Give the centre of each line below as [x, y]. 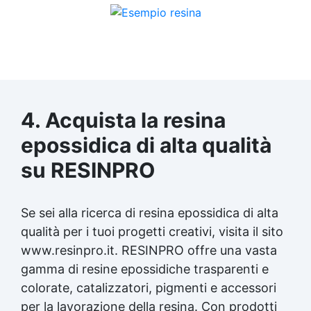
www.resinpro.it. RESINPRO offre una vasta [149, 250]
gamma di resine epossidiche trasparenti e [145, 269]
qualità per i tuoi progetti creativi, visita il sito [152, 231]
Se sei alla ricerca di [80, 212]
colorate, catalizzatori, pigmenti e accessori [149, 287]
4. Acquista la [92, 120]
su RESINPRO [88, 170]
